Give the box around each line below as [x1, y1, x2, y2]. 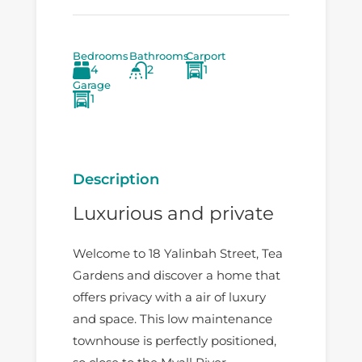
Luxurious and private [72, 202, 274, 225]
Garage [72, 79, 111, 92]
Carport [185, 50, 225, 63]
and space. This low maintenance [72, 310, 272, 326]
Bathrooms [128, 50, 189, 63]
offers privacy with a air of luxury [72, 288, 266, 305]
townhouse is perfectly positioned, [72, 332, 276, 348]
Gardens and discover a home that [72, 267, 280, 283]
